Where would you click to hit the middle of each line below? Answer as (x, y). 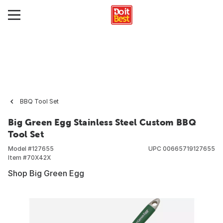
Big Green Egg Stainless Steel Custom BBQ (102, 122)
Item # (17, 158)
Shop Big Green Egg (46, 173)
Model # (20, 149)
